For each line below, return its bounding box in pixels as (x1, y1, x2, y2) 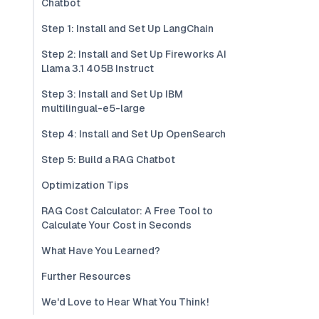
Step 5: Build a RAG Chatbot (41, 153, 175, 166)
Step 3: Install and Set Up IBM (41, 88, 183, 100)
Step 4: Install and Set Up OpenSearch (41, 127, 226, 140)
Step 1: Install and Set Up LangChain (41, 22, 214, 35)
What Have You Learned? (41, 244, 160, 257)
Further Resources (41, 270, 131, 283)
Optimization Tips (41, 179, 129, 192)
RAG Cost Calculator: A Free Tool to (41, 204, 213, 217)
